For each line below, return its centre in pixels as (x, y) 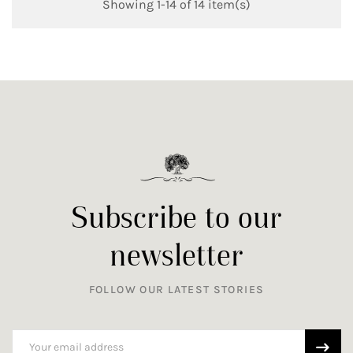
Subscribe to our (176, 217)
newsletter (176, 255)
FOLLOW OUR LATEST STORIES (176, 289)
